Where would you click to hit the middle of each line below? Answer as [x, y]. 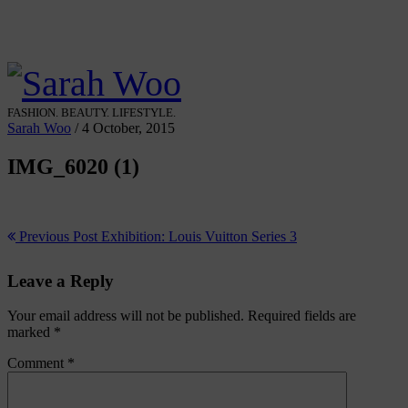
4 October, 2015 [128, 128]
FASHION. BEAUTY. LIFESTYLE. [92, 112]
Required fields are [302, 316]
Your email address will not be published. [126, 316]
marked [31, 332]
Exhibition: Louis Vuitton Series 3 [197, 236]
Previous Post [56, 236]
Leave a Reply [61, 280]
